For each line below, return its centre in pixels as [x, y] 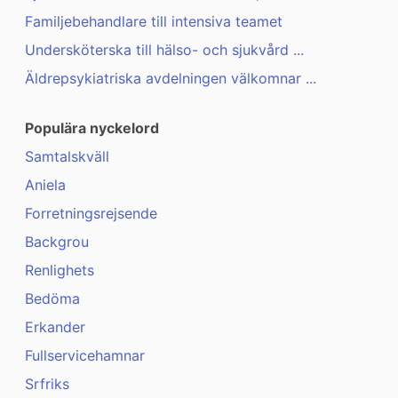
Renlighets [60, 271]
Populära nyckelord [92, 128]
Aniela [45, 185]
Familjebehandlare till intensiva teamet [154, 22]
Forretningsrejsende [91, 214]
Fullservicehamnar [85, 356]
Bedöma [52, 299]
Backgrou [57, 242]
